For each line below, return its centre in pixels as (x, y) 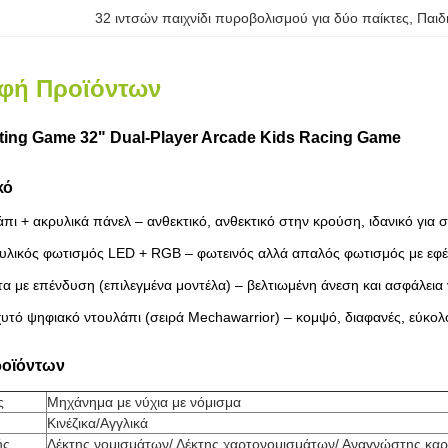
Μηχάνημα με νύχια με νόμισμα (144, 402)
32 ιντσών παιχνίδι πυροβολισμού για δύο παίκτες (252, 18)
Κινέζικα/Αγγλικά (97, 423)
